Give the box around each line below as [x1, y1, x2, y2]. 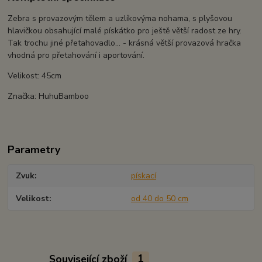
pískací [130, 170, 156, 182]
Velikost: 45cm [8, 70, 62, 81]
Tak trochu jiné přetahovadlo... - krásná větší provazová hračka [8, 37, 242, 49]
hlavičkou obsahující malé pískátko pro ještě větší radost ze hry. [8, 25, 242, 36]
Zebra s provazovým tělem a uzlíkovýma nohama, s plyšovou [8, 12, 233, 24]
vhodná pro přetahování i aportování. [8, 49, 145, 61]
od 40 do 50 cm [130, 192, 188, 204]
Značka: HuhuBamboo [8, 90, 89, 102]
